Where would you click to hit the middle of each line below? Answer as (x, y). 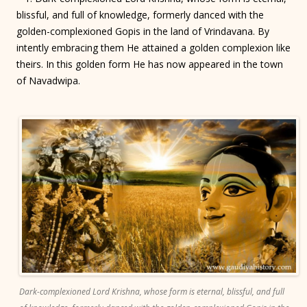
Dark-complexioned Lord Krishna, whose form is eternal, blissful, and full (152, 292)
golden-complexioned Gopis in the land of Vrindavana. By (143, 31)
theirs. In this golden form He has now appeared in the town (150, 64)
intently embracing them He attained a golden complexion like (153, 48)
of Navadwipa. (50, 81)
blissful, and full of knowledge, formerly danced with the (140, 15)
